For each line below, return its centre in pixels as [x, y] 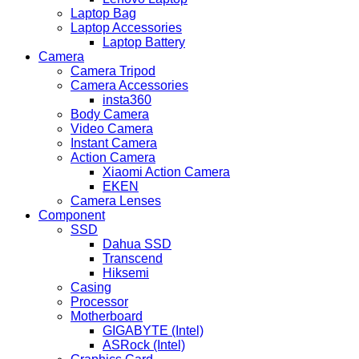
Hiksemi [126, 273]
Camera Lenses [116, 201]
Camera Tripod [113, 71]
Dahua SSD [137, 244]
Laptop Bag [103, 14]
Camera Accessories [129, 86]
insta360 [127, 100]
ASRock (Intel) [144, 345]
